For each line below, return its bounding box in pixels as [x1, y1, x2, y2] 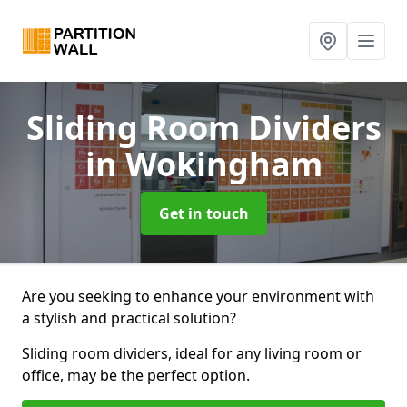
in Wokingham [84, 142, 323, 186]
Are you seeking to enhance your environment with [22, 286, 374, 306]
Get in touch [158, 203, 249, 223]
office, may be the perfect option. [22, 365, 250, 385]
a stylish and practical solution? [22, 308, 236, 328]
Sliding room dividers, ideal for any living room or [22, 343, 362, 363]
